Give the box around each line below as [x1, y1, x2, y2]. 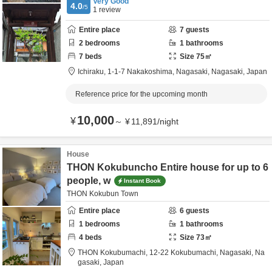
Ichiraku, [78, 67, 107, 76]
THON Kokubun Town [67, 189, 138, 198]
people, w [67, 175, 110, 186]
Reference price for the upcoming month [75, 90, 208, 98]
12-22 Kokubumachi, [149, 248, 220, 257]
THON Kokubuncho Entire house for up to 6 [67, 162, 268, 172]
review [97, 5, 121, 14]
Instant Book [124, 177, 161, 184]
